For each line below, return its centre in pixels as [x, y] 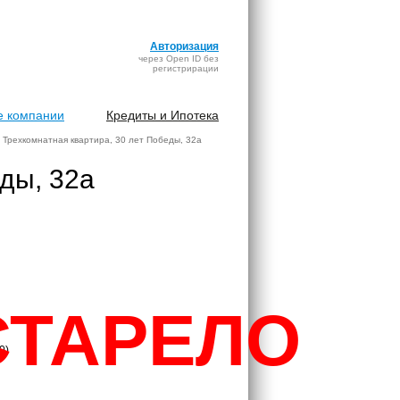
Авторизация [184, 46]
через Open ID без [179, 58]
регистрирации [186, 68]
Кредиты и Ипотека [162, 115]
